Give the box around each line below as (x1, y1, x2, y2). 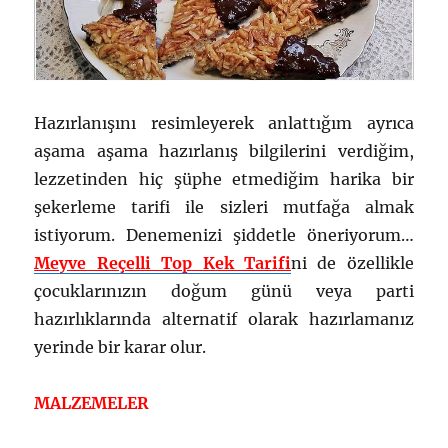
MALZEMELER (34, 392, 150, 413)
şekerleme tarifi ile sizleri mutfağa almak (34, 196, 414, 217)
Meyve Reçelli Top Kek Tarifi (34, 252, 291, 273)
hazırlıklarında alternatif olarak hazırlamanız (34, 308, 414, 329)
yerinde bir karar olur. (34, 336, 207, 357)
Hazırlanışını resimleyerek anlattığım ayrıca (34, 112, 414, 133)
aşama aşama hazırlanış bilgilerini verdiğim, (34, 140, 414, 161)
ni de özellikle (290, 252, 414, 273)
